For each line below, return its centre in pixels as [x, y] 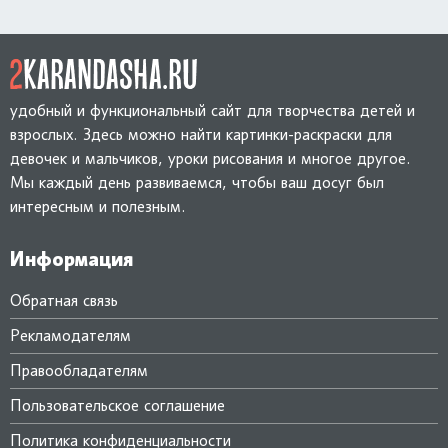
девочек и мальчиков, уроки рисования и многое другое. [210, 158]
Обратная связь [64, 300]
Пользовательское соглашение [117, 405]
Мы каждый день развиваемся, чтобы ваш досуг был [197, 182]
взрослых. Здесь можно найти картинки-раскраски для [201, 134]
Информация [71, 258]
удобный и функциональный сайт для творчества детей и [212, 110]
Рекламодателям [70, 335]
